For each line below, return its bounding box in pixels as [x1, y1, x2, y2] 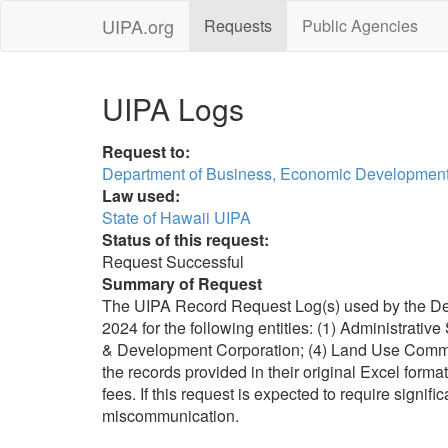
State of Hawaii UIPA [102, 206, 251, 229]
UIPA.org [102, 13, 174, 39]
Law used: [102, 184, 180, 207]
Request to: [102, 140, 190, 163]
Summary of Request [102, 272, 262, 295]
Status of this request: [102, 228, 269, 251]
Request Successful [102, 250, 244, 273]
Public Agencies [302, 14, 418, 37]
